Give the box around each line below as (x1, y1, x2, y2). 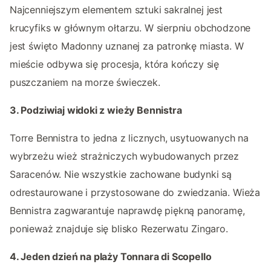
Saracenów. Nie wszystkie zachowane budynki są (10, 168, 232, 181)
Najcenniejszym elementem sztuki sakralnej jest (10, 4, 223, 16)
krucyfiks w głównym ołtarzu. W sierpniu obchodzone (10, 22, 251, 34)
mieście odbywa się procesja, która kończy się (10, 58, 220, 71)
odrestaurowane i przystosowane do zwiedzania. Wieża (10, 186, 261, 199)
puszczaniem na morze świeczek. (10, 76, 160, 89)
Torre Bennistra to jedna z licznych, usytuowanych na (10, 132, 249, 145)
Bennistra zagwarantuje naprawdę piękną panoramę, (10, 204, 245, 217)
